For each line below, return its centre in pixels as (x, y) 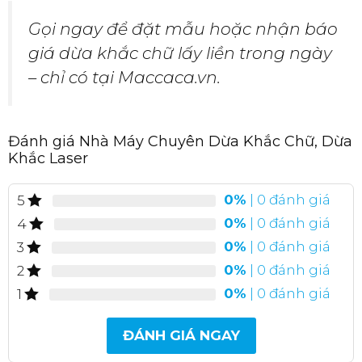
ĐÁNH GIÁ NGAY (181, 335)
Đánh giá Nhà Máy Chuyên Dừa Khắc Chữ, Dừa (180, 141)
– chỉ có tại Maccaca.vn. (124, 77)
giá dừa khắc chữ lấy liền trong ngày (180, 53)
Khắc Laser (48, 158)
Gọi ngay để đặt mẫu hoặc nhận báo (183, 28)
